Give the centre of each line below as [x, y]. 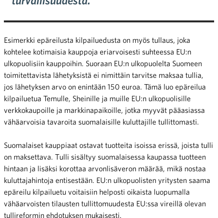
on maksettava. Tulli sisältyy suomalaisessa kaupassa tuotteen [105, 156]
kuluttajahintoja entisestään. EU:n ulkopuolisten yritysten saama [107, 180]
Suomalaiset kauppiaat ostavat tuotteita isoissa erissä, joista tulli [109, 145]
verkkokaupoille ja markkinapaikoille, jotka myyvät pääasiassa [104, 110]
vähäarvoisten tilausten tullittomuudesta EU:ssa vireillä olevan [105, 203]
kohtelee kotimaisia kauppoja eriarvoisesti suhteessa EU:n [98, 51]
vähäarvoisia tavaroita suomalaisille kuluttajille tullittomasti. [101, 121]
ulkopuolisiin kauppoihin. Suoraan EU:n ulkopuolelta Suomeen [103, 63]
